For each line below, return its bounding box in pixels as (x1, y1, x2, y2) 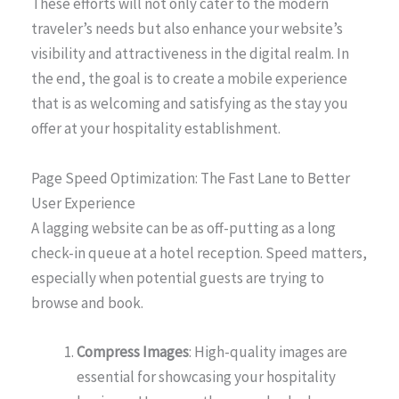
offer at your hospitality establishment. (31, 118, 281, 139)
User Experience (31, 192, 135, 213)
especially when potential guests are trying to (31, 267, 324, 288)
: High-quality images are (189, 341, 347, 362)
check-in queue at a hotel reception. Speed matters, (31, 242, 367, 263)
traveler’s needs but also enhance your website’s (31, 19, 343, 39)
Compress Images (77, 341, 189, 362)
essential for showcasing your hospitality (77, 366, 336, 387)
